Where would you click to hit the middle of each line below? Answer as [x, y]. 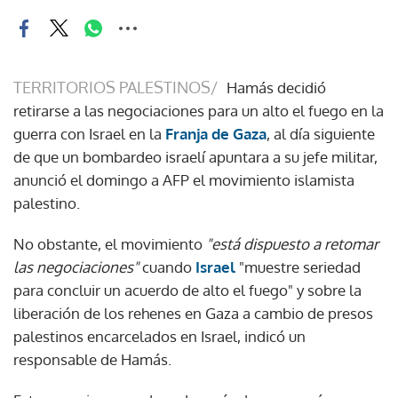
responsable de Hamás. [92, 359]
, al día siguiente [321, 133]
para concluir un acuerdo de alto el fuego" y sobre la [187, 290]
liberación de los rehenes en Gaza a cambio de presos [193, 313]
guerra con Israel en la [89, 133]
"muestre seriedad [298, 267]
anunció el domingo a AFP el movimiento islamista [184, 179]
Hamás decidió [276, 87]
